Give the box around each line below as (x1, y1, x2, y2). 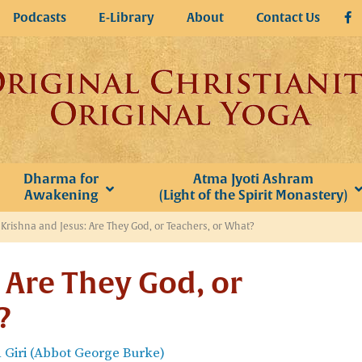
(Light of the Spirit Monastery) (158, 187, 347, 204)
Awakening (23, 187, 98, 204)
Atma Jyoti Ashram (192, 170, 314, 187)
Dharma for (23, 170, 99, 187)
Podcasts (13, 10, 66, 26)
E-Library (99, 10, 154, 26)
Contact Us (256, 10, 320, 26)
